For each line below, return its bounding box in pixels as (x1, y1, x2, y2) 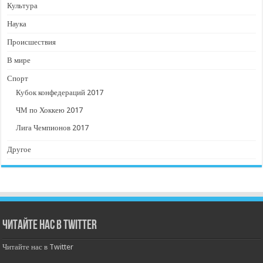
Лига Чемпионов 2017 (16, 123, 89, 132)
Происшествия (7, 38, 56, 46)
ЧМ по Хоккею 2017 (16, 106, 83, 114)
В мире (7, 56, 31, 65)
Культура (7, 1, 38, 10)
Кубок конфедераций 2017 (16, 88, 104, 97)
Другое (7, 145, 32, 154)
